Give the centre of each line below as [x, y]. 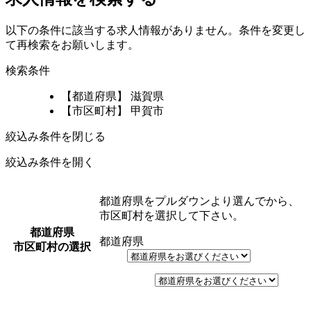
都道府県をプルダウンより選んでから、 [199, 201]
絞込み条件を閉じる [56, 136]
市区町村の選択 [52, 246]
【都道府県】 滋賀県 [112, 96]
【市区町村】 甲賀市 [112, 110]
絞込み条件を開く [50, 162]
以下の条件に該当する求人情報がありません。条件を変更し [155, 30]
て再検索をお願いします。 [72, 44]
